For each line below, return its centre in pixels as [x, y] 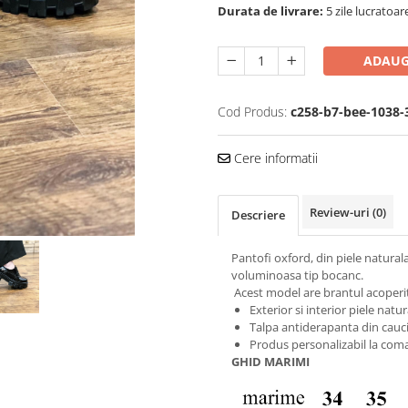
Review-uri [341, 212]
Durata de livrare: [270, 10]
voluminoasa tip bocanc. [297, 275]
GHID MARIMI [270, 361]
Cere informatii [274, 158]
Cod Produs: [252, 111]
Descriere [258, 214]
